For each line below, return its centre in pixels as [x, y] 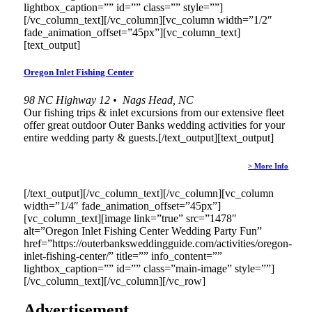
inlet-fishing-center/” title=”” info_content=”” [123, 256]
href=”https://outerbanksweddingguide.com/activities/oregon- [157, 243]
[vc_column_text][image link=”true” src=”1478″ [130, 218]
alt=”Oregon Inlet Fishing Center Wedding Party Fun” [142, 231]
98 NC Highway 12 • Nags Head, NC [108, 100]
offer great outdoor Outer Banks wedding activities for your [154, 125]
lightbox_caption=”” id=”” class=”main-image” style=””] [149, 268]
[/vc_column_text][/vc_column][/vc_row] [114, 281]
